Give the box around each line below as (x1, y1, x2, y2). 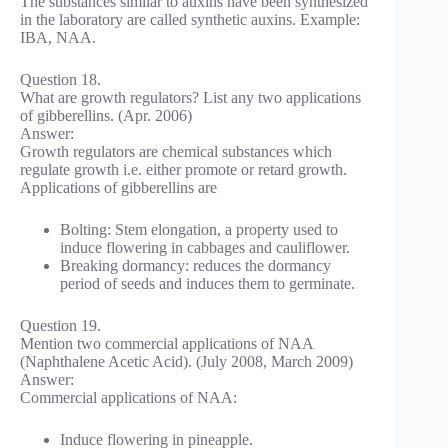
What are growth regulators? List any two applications (20, 88, 361, 106)
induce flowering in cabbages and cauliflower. (60, 238, 350, 256)
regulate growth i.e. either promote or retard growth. (20, 160, 347, 178)
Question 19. (20, 316, 101, 334)
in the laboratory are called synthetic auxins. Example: (20, 10, 360, 28)
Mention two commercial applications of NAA (20, 334, 313, 352)
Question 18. (20, 70, 101, 88)
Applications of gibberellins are (20, 178, 217, 196)
